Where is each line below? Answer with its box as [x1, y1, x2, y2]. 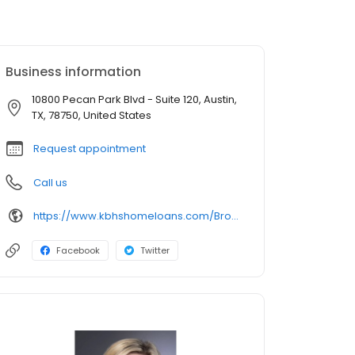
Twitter [140, 244, 170, 258]
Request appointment [33, 141, 146, 157]
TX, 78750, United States [32, 108, 151, 124]
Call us [33, 175, 67, 191]
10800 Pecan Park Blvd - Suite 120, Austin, [32, 92, 237, 108]
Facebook [56, 244, 100, 258]
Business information [6, 63, 141, 82]
